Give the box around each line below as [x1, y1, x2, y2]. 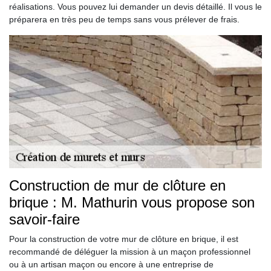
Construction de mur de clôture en [9, 177, 226, 194]
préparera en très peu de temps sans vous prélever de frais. [9, 15, 240, 25]
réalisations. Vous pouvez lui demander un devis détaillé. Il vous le [9, 2, 262, 12]
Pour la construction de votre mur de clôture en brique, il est [9, 234, 238, 244]
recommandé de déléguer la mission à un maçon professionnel [9, 247, 250, 257]
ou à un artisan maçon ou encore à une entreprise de [9, 260, 214, 270]
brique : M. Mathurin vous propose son [9, 194, 255, 211]
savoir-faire [9, 211, 80, 228]
